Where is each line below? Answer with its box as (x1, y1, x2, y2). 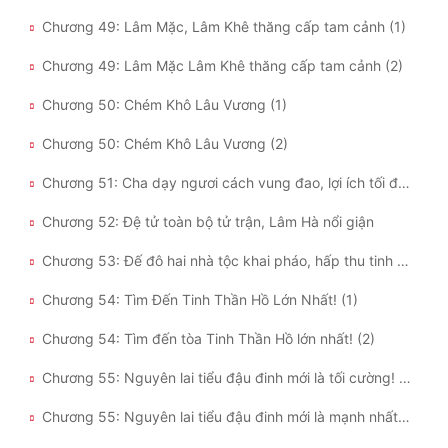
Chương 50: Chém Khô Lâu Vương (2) (42, 135, 288, 153)
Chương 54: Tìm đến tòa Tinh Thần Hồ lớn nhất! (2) (42, 330, 375, 348)
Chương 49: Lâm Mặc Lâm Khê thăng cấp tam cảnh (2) (42, 57, 403, 75)
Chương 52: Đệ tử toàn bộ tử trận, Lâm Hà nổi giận (42, 213, 374, 231)
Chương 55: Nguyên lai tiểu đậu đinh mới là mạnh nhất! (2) (398, 408, 410, 426)
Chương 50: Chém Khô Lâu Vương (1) (42, 96, 287, 114)
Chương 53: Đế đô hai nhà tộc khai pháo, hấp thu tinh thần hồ (397, 252, 409, 270)
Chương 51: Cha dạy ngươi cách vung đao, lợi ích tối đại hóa (398, 174, 410, 192)
